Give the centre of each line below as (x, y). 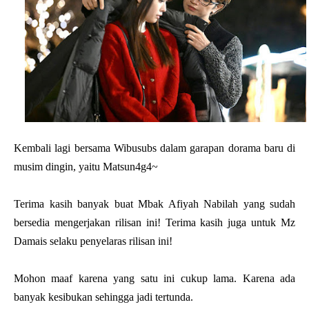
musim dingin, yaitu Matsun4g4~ (86, 167)
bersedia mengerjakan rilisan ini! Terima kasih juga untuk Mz (154, 223)
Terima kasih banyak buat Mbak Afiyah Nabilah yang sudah (154, 204)
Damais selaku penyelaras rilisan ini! (93, 241)
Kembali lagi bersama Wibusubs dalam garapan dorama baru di (154, 148)
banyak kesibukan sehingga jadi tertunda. (103, 297)
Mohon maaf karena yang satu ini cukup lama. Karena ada (154, 279)
